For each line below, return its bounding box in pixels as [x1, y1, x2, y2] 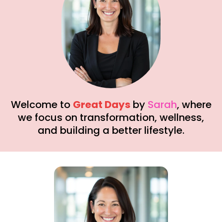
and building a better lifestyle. [38, 123, 184, 137]
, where [176, 97, 212, 111]
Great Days [72, 97, 130, 111]
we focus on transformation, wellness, [18, 110, 204, 124]
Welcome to [10, 97, 73, 111]
